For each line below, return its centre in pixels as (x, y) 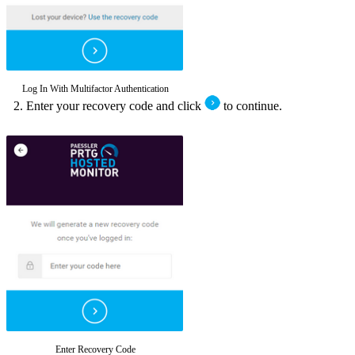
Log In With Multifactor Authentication (95, 88)
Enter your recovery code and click (115, 105)
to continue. (251, 105)
